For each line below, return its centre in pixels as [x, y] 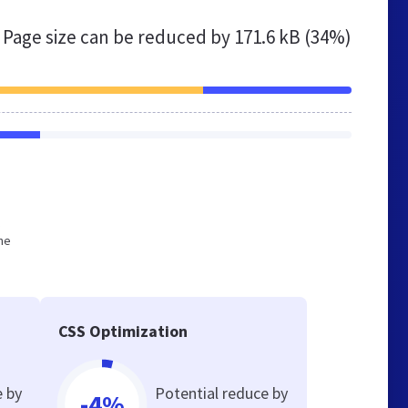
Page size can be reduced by [118, 37]
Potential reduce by [222, 393]
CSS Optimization [123, 331]
